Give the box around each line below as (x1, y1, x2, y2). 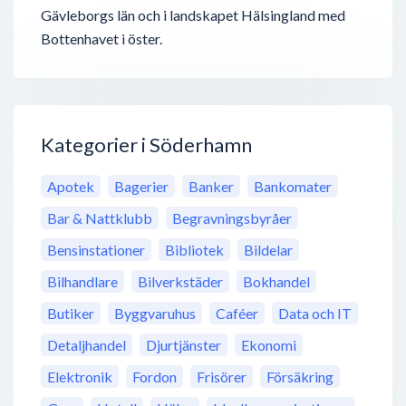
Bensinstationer (47, 241, 145, 259)
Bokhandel (243, 273, 310, 291)
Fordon (132, 368, 177, 386)
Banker (188, 178, 234, 196)
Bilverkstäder (138, 273, 223, 291)
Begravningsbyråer (172, 209, 292, 227)
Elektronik (47, 368, 112, 386)
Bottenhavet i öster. (41, 30, 162, 48)
